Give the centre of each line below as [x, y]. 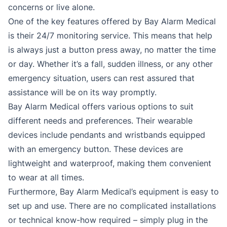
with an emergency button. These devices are [96, 149]
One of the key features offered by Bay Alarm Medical [112, 22]
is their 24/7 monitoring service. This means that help [110, 36]
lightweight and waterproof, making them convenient [110, 163]
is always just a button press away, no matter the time [112, 50]
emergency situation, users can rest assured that [101, 78]
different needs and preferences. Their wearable [100, 121]
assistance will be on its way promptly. [82, 92]
